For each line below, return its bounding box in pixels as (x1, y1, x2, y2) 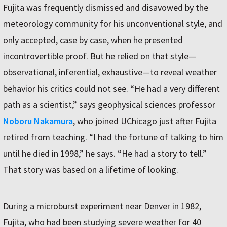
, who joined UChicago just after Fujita (73, 115, 216, 127)
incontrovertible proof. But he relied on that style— (3, 50, 196, 62)
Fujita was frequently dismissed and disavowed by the (3, 2, 208, 13)
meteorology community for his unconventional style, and (3, 18, 222, 29)
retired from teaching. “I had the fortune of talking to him (3, 131, 223, 143)
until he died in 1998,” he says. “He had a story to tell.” (3, 147, 207, 159)
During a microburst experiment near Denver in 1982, (3, 200, 201, 212)
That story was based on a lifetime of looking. (3, 164, 178, 175)
